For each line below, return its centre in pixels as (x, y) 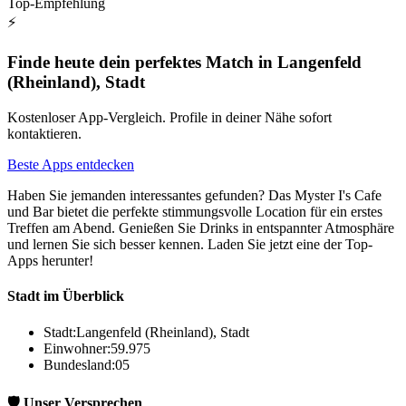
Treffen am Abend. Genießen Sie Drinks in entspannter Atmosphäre (201, 228)
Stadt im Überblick (66, 296)
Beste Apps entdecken (71, 165)
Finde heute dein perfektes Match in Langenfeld (184, 63)
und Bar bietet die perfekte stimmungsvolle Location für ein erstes (195, 212)
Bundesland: (79, 364)
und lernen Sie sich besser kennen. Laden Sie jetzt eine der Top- (190, 245)
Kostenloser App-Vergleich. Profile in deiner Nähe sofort (169, 118)
